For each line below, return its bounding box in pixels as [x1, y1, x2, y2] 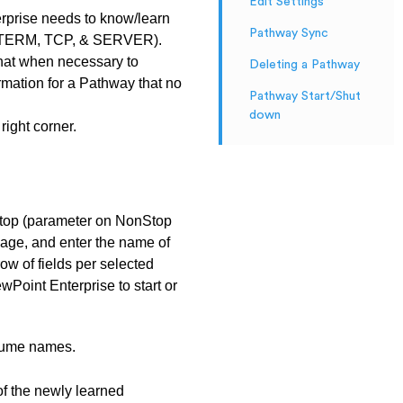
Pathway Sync [248, 27, 328, 40]
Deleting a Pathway [248, 58, 360, 71]
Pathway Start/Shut [248, 90, 361, 103]
